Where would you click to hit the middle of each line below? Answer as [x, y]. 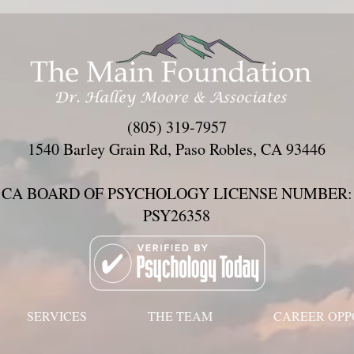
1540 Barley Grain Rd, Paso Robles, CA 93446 [177, 149]
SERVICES [56, 316]
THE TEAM [180, 316]
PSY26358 [177, 215]
